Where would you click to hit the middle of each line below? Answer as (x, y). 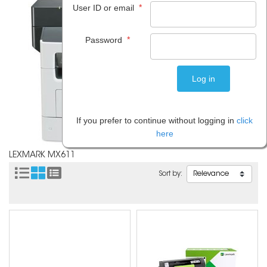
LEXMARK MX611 (42, 156)
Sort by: (171, 174)
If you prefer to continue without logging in (156, 120)
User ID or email (105, 8)
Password (105, 40)
